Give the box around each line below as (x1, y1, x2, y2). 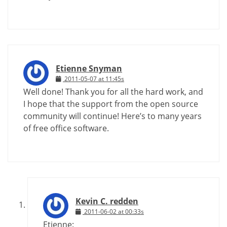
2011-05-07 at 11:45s (64, 74, 124, 83)
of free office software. (23, 122, 109, 134)
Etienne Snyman (56, 62, 122, 74)
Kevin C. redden (75, 195, 138, 207)
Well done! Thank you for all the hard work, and (23, 86, 203, 97)
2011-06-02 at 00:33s (84, 207, 144, 216)
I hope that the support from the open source (23, 98, 198, 109)
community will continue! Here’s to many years (23, 110, 202, 122)
